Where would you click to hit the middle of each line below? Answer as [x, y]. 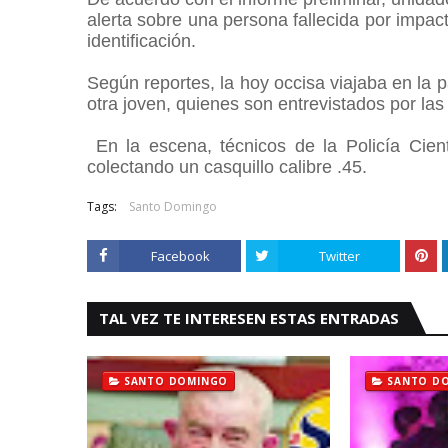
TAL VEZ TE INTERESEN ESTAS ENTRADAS [249, 318]
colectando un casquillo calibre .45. [227, 167]
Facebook [180, 256]
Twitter [339, 256]
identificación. [144, 41]
